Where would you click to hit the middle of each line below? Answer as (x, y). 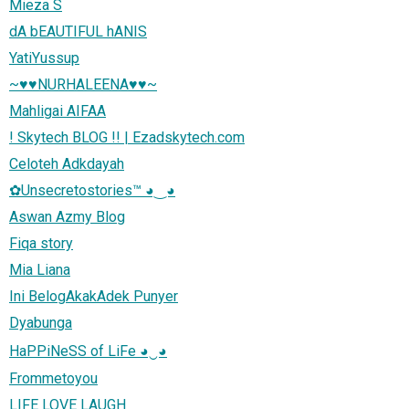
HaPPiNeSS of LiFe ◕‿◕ (88, 351)
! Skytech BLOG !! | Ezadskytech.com (127, 137)
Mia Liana (40, 269)
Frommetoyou (53, 378)
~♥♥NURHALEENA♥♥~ (83, 84)
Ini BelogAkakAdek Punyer (94, 296)
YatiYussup (44, 58)
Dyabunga (41, 322)
